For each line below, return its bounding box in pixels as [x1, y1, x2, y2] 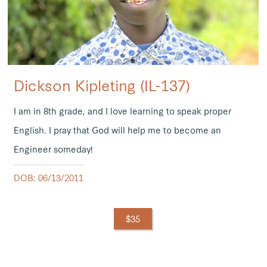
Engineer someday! [13, 143, 93, 156]
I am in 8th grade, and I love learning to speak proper [13, 105, 231, 117]
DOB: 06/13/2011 [13, 172, 83, 184]
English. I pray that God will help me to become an [13, 124, 221, 136]
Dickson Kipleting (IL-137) [13, 74, 190, 95]
